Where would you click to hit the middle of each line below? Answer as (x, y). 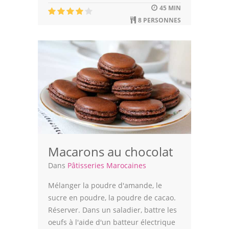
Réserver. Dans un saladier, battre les (112, 210)
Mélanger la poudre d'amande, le (105, 186)
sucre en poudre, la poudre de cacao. (112, 198)
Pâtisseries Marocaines (107, 166)
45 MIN (169, 8)
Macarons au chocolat (110, 152)
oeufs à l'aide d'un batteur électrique (112, 222)
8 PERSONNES (159, 20)
